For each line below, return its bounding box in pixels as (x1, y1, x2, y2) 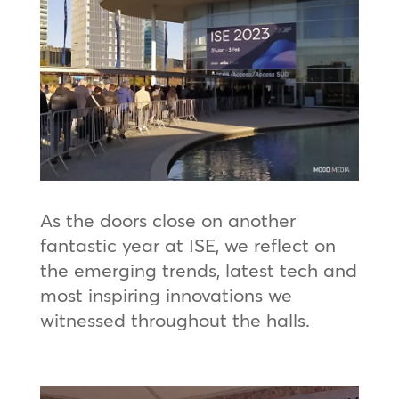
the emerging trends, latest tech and (39, 258, 357, 282)
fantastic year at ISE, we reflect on (39, 233, 336, 257)
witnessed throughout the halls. (39, 308, 310, 332)
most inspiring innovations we (39, 283, 292, 307)
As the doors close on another (39, 208, 296, 232)
